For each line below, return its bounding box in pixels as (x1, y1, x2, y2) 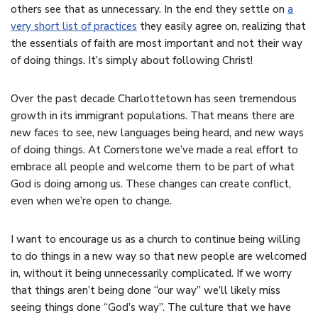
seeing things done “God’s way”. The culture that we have (11, 300, 291, 315)
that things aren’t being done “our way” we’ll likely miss (11, 283, 280, 298)
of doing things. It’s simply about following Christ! (11, 53, 253, 68)
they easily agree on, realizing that (137, 19, 306, 34)
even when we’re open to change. (11, 194, 172, 209)
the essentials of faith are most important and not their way (11, 36, 302, 51)
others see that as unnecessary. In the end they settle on (11, 2, 287, 17)
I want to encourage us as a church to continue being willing (11, 232, 300, 247)
